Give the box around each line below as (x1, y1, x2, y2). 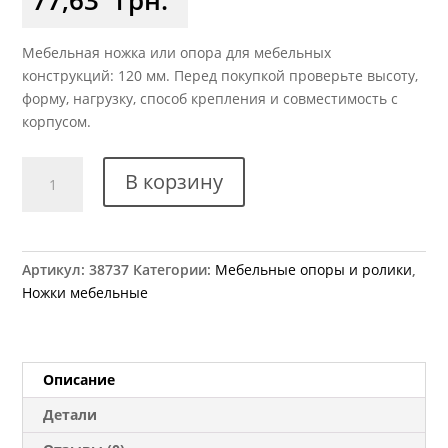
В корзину (124, 167, 223, 195)
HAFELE (21, 249, 71, 269)
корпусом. (22, 111, 92, 131)
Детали (43, 404, 98, 424)
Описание (43, 369, 116, 389)
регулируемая (21, 272, 119, 292)
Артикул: (22, 259, 90, 279)
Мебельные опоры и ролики (215, 259, 413, 279)
